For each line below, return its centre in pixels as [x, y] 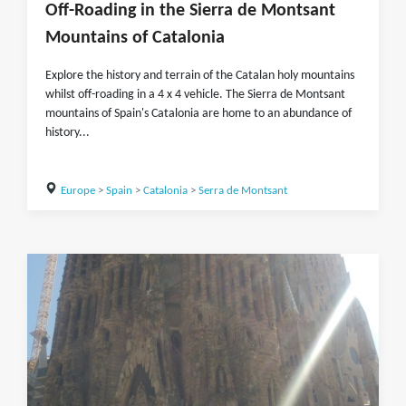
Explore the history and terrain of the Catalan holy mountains [200, 76]
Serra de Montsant [242, 191]
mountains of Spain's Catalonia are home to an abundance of [198, 114]
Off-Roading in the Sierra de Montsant [190, 11]
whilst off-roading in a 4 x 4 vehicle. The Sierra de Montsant [195, 95]
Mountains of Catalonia [135, 38]
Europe [77, 191]
